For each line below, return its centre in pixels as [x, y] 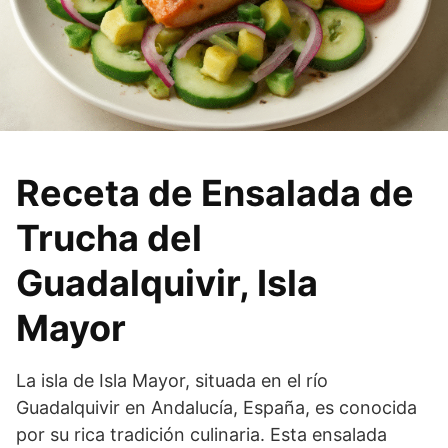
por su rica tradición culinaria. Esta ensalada [201, 435]
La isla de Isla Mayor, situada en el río [172, 381]
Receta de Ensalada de [215, 193]
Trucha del [109, 238]
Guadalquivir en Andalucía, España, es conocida [216, 408]
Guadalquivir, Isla [167, 283]
